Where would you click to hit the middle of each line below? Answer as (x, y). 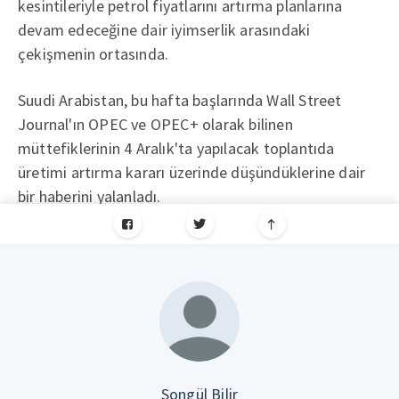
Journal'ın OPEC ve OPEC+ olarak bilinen (155, 124)
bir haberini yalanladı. (90, 196)
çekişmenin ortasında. (94, 54)
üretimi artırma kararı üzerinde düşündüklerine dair (192, 172)
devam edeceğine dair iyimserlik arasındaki (164, 30)
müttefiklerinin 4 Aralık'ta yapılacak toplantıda (176, 148)
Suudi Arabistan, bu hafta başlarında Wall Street (180, 100)
